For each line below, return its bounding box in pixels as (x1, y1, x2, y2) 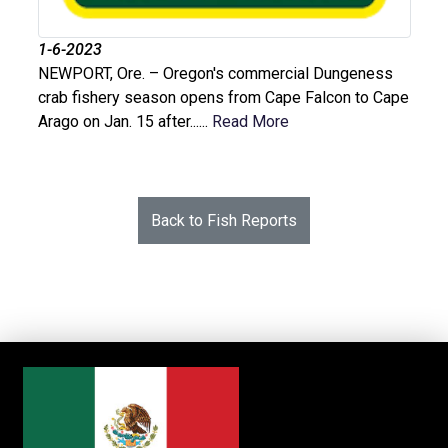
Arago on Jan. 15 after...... (37, 112, 212, 132)
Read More (211, 112, 289, 132)
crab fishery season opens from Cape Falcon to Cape (37, 88, 409, 108)
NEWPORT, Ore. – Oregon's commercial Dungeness (37, 64, 393, 84)
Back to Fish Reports (151, 210, 297, 230)
